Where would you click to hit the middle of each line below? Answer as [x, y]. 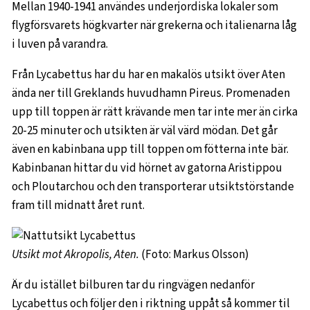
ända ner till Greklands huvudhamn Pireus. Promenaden [151, 93]
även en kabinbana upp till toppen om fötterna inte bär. [150, 149]
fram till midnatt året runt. [78, 206]
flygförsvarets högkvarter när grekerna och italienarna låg [154, 26]
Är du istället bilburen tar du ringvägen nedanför [133, 285]
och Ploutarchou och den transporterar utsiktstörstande [153, 187]
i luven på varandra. [60, 44]
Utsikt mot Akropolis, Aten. [75, 255]
